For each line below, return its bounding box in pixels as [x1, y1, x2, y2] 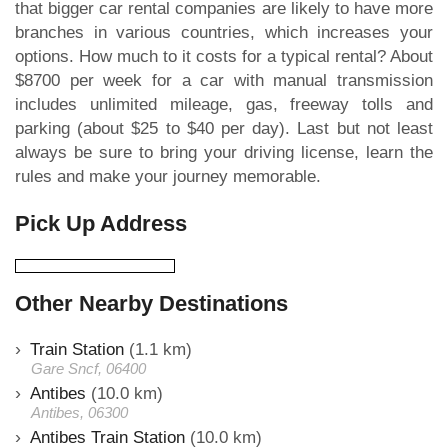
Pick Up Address [15, 210, 187, 236]
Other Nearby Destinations [15, 290, 288, 316]
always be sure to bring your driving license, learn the [15, 142, 433, 162]
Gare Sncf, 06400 [31, 359, 146, 377]
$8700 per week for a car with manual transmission [15, 70, 433, 90]
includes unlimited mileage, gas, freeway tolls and [15, 94, 433, 114]
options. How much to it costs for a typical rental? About [15, 46, 433, 66]
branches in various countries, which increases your [15, 22, 433, 42]
